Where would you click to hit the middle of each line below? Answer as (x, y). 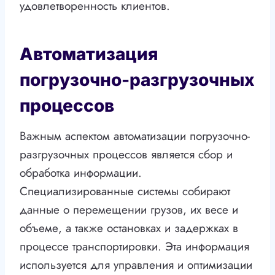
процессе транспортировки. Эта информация (134, 247)
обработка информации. (81, 173)
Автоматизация (89, 54)
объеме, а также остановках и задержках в (129, 228)
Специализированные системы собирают (125, 192)
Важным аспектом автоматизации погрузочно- (135, 136)
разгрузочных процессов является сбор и (126, 155)
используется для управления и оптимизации (136, 265)
